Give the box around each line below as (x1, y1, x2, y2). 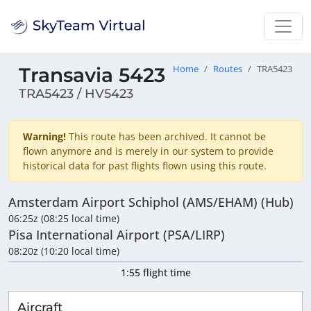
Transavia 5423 (19, 63, 165, 87)
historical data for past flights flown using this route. (23, 159, 267, 173)
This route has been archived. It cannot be (66, 130, 266, 144)
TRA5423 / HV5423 (19, 86, 133, 101)
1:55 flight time (120, 266, 191, 280)
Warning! (23, 130, 66, 144)
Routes (213, 63, 242, 75)
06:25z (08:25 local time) (8, 212, 119, 226)
